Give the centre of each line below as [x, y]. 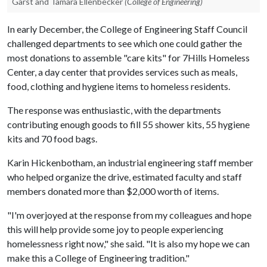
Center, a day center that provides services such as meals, [122, 72]
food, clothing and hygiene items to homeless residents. [119, 86]
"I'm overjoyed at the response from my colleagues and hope [129, 215]
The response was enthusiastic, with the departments [114, 110]
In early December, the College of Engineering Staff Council [127, 29]
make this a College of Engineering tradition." [98, 258]
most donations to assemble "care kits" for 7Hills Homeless [128, 58]
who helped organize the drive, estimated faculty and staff [125, 177]
